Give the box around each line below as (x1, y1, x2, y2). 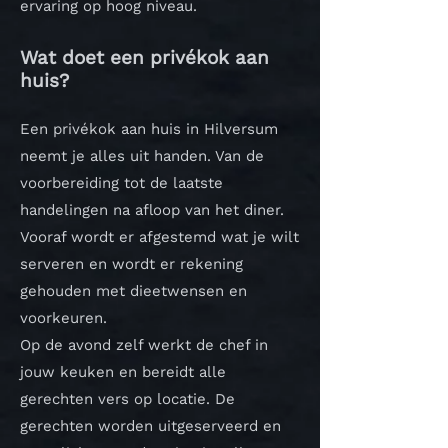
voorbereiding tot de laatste (20, 174, 223, 192)
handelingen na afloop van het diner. (20, 201, 284, 219)
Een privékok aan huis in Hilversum (20, 120, 278, 138)
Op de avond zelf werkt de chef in (20, 336, 268, 354)
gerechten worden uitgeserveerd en (20, 417, 281, 435)
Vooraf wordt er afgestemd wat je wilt (20, 228, 299, 246)
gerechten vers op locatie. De (20, 390, 235, 408)
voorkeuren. (20, 309, 107, 327)
